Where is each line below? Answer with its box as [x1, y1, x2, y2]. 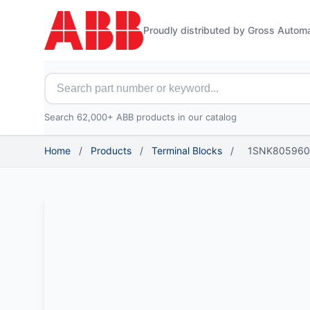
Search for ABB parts [44, 73, 154, 87]
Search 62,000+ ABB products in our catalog [44, 111, 237, 122]
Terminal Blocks [152, 145, 222, 156]
